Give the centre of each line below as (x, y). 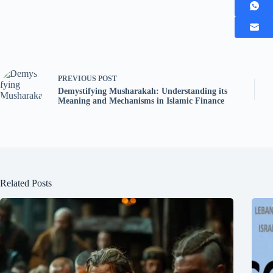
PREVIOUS (78, 79)
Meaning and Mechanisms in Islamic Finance (141, 101)
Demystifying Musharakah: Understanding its (143, 91)
